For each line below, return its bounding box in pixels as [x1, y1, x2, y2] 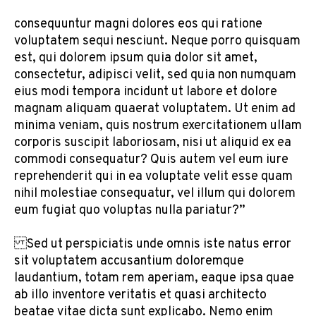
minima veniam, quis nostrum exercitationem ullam [14, 118, 302, 135]
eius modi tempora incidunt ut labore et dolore [14, 84, 277, 101]
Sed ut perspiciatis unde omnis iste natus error [14, 236, 291, 253]
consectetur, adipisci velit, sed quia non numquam [14, 67, 296, 84]
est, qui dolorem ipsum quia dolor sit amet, [14, 50, 257, 67]
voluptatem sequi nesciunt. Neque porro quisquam [14, 33, 300, 50]
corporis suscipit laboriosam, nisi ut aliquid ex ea [14, 135, 291, 152]
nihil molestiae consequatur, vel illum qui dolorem [14, 186, 296, 202]
